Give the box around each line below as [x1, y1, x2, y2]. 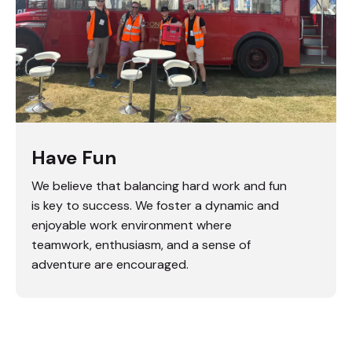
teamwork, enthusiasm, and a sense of [31, 236, 251, 253]
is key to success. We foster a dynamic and [31, 197, 279, 214]
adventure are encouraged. [31, 256, 189, 273]
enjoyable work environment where [31, 217, 232, 233]
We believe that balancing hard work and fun [31, 178, 287, 194]
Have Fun [31, 145, 116, 170]
